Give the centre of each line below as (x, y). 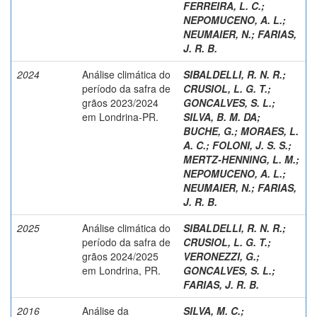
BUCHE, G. (209, 131)
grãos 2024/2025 (120, 256)
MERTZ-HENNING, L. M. (240, 159)
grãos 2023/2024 (120, 102)
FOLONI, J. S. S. (250, 145)
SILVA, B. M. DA (220, 116)
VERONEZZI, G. (220, 256)
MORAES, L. (270, 131)
